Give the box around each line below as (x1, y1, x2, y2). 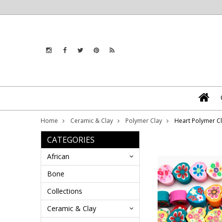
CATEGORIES (47, 134, 95, 145)
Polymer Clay (125, 116, 162, 125)
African (47, 152, 69, 161)
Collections (47, 186, 82, 196)
